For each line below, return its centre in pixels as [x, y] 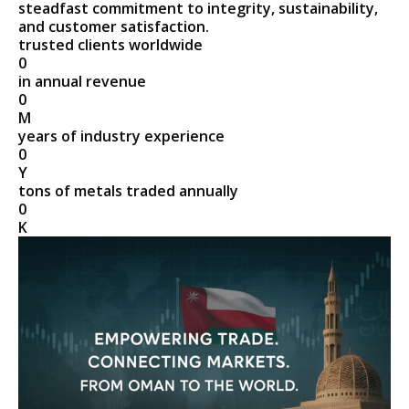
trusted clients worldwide [111, 45]
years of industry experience [122, 136]
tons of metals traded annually [129, 191]
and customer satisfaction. [114, 27]
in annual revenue [83, 82]
